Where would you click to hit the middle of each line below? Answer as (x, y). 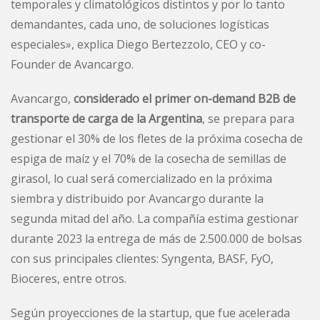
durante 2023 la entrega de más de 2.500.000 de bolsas (156, 238)
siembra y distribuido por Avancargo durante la (137, 198)
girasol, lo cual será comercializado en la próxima (141, 178)
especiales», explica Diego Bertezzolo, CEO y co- (138, 44)
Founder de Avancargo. (72, 64)
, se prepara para (248, 118)
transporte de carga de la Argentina (106, 118)
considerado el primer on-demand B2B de (185, 98)
